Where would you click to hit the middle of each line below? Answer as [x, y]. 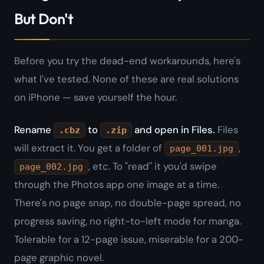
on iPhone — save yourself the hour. [95, 98]
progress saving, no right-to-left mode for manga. [128, 221]
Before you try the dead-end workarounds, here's [127, 61]
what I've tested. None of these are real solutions [126, 79]
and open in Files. [174, 130]
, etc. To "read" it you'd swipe [153, 166]
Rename [34, 130]
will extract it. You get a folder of [89, 148]
